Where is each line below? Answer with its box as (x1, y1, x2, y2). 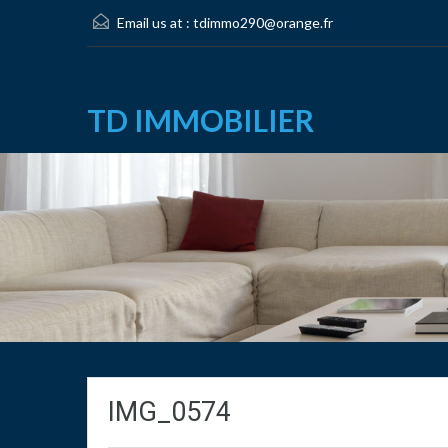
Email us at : (114, 14, 193, 31)
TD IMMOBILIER (87, 102, 314, 138)
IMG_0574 (108, 396, 231, 428)
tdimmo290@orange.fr (193, 14, 333, 31)
